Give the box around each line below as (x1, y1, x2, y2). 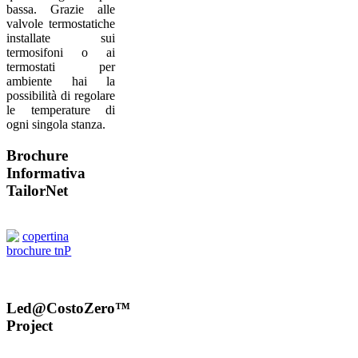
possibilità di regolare (6, 89, 116, 103)
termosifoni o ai (6, 46, 116, 60)
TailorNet (6, 181, 68, 199)
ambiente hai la (6, 74, 116, 89)
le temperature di (6, 103, 116, 117)
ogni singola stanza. (6, 117, 105, 132)
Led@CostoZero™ (6, 300, 130, 317)
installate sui (6, 31, 116, 46)
